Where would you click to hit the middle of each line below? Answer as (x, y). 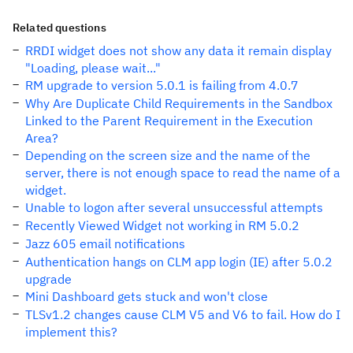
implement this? (71, 332)
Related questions (59, 28)
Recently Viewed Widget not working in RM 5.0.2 (162, 225)
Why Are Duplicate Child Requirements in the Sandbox (179, 103)
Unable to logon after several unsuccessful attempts (174, 207)
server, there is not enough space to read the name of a (183, 173)
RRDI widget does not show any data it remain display (178, 50)
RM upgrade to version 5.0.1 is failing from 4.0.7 (162, 85)
